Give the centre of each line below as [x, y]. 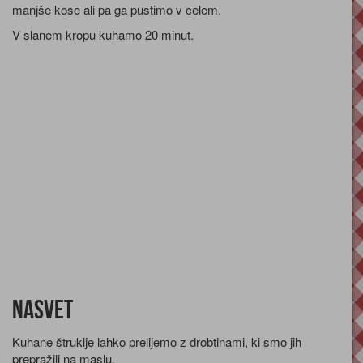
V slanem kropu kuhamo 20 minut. [103, 35]
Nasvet [43, 310]
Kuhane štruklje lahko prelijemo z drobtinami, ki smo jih [157, 342]
